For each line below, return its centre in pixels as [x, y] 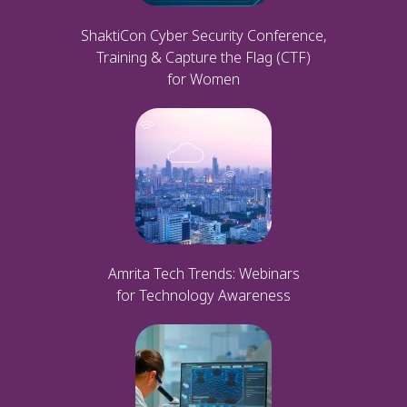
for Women [203, 79]
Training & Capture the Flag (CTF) [203, 57]
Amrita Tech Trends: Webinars [203, 273]
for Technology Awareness [203, 295]
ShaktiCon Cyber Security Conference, [203, 35]
